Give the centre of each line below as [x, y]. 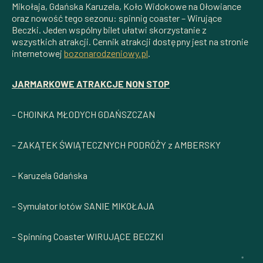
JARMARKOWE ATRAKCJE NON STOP [91, 83]
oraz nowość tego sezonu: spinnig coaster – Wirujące [117, 18]
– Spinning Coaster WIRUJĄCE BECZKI [87, 236]
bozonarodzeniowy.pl [106, 53]
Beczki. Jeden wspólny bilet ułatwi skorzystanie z [109, 29]
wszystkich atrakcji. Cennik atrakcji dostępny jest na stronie [130, 41]
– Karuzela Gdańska [50, 175]
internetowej [38, 53]
